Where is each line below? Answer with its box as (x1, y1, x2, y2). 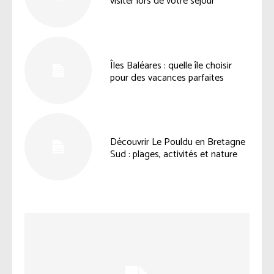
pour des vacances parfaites (110, 69, 224, 86)
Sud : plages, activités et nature (110, 146, 238, 163)
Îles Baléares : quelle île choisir (110, 57, 232, 74)
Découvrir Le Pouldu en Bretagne (110, 134, 246, 151)
